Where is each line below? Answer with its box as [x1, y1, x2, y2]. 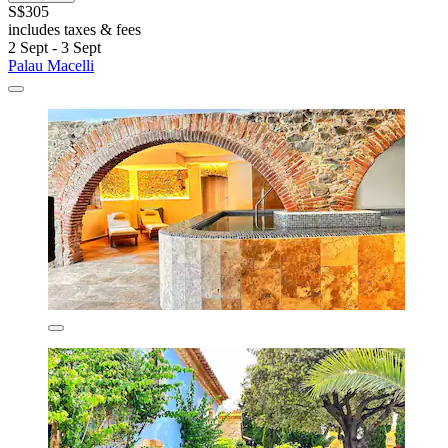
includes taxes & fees [8, 21, 141, 39]
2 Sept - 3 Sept [8, 39, 101, 57]
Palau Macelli [8, 57, 94, 75]
